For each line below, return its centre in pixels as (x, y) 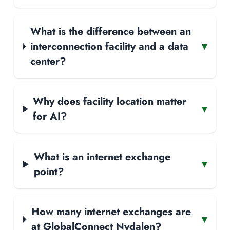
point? (49, 171)
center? (48, 61)
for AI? (50, 116)
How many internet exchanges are (111, 212)
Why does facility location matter (110, 101)
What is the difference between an (111, 31)
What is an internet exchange (102, 156)
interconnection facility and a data (110, 46)
